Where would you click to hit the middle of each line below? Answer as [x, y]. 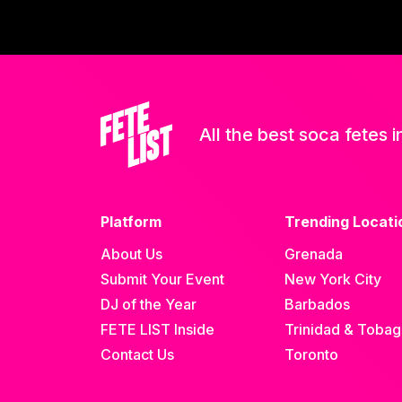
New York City [333, 279]
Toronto [312, 354]
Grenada [314, 253]
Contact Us [137, 354]
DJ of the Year [149, 304]
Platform [131, 221]
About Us [131, 253]
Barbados [318, 304]
